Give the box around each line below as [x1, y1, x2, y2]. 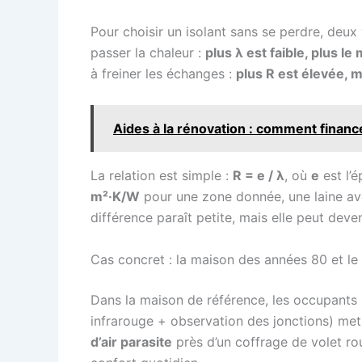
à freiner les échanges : [90, 65, 236, 82]
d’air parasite [90, 333, 172, 350]
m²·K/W [90, 187, 140, 204]
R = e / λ [233, 166, 284, 183]
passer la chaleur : [90, 44, 205, 61]
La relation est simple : [90, 166, 233, 183]
